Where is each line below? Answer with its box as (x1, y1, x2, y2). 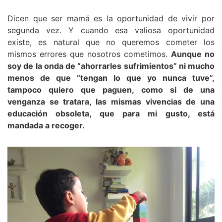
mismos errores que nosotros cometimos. (7, 49, 171, 59)
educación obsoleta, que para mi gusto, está (7, 108, 215, 118)
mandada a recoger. (7, 120, 85, 130)
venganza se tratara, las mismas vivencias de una (7, 96, 215, 107)
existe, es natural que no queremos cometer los (7, 37, 215, 47)
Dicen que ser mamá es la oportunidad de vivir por (7, 13, 215, 23)
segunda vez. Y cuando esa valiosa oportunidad (7, 25, 215, 35)
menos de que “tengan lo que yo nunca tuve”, (7, 72, 215, 83)
